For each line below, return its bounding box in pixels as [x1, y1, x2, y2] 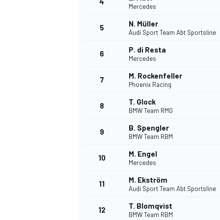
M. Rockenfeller [129, 71, 182, 81]
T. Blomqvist [129, 201, 172, 211]
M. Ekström [129, 175, 167, 185]
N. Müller [129, 19, 158, 28]
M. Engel [129, 149, 157, 159]
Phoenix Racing [129, 81, 171, 89]
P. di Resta [129, 45, 166, 55]
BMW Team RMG [129, 107, 173, 115]
